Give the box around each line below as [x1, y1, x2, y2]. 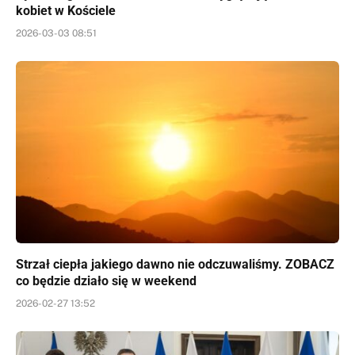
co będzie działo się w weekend [16, 273, 197, 288]
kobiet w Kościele [16, 3, 116, 19]
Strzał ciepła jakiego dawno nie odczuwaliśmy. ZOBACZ [16, 256, 334, 272]
